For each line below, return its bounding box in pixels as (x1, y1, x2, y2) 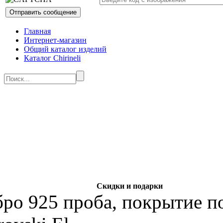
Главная (24, 27, 51, 36)
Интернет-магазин (24, 36, 87, 45)
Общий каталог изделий (24, 45, 107, 54)
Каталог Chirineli (24, 54, 81, 63)
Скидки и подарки (96, 182, 163, 191)
